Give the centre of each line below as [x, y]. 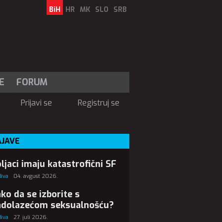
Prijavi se [36, 103]
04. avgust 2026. [36, 176]
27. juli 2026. [31, 217]
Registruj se [99, 103]
